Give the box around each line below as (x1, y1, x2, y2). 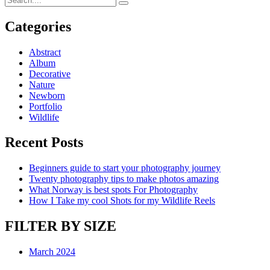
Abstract (29, 46, 61, 57)
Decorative (29, 68, 71, 79)
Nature (29, 79, 55, 90)
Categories (5, 18, 71, 34)
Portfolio (29, 101, 62, 111)
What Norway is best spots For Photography (29, 184, 198, 195)
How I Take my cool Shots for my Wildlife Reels (29, 195, 215, 206)
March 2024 (29, 246, 75, 257)
